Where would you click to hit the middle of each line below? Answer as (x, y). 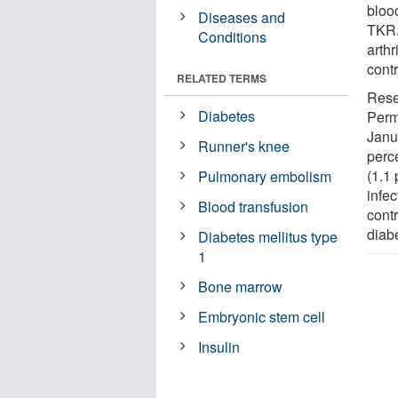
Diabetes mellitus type (268, 236)
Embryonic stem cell (262, 316)
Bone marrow (241, 286)
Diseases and (242, 17)
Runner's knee (244, 146)
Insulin (219, 346)
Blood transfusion (254, 206)
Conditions (233, 36)
